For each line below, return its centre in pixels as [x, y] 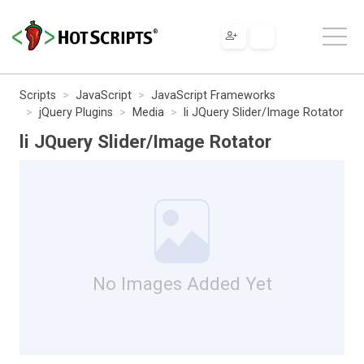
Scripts [38, 95]
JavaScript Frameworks [213, 95]
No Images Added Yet [182, 283]
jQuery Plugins [76, 112]
